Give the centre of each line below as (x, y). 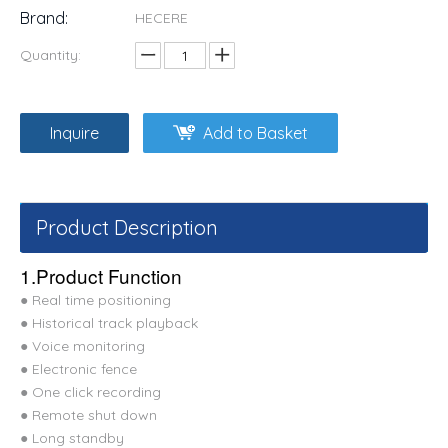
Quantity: (50, 55)
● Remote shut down (88, 415)
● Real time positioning (95, 300)
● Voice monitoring (82, 346)
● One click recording (90, 392)
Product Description (127, 227)
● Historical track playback (109, 323)
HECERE (161, 18)
